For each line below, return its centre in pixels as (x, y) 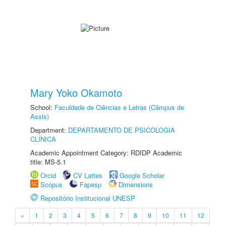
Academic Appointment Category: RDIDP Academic (106, 153)
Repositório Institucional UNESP (88, 198)
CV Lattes (88, 175)
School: (42, 107)
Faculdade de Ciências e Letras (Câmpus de (119, 107)
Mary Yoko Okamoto (76, 93)
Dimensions (136, 184)
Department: (49, 130)
